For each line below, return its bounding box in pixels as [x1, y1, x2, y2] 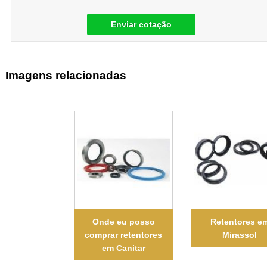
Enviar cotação [111, 19, 172, 29]
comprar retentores [85, 229, 163, 240]
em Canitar [101, 243, 145, 253]
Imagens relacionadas [5, 69, 126, 82]
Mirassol [222, 229, 257, 240]
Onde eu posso [92, 216, 155, 226]
